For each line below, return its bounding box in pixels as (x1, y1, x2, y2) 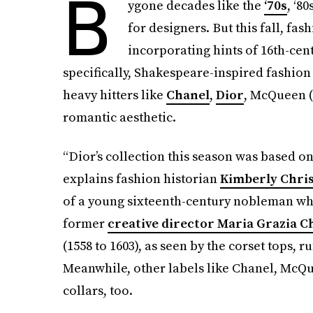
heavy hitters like (62, 86, 166, 103)
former (62, 214, 108, 232)
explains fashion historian (62, 170, 220, 187)
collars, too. (62, 282, 133, 299)
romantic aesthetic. (62, 108, 176, 126)
